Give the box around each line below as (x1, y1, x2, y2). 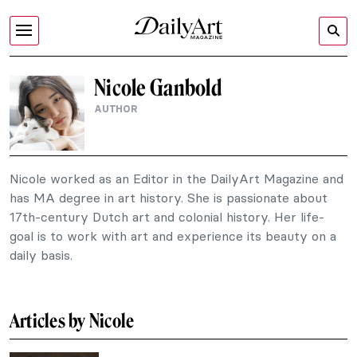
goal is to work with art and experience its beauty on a (10, 228, 336, 244)
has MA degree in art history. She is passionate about (10, 190, 328, 206)
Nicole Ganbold (94, 75, 222, 101)
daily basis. (10, 247, 73, 263)
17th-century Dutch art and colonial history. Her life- (10, 209, 324, 225)
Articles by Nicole (10, 309, 135, 332)
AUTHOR (94, 103, 138, 115)
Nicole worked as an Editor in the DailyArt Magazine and (10, 171, 343, 186)
